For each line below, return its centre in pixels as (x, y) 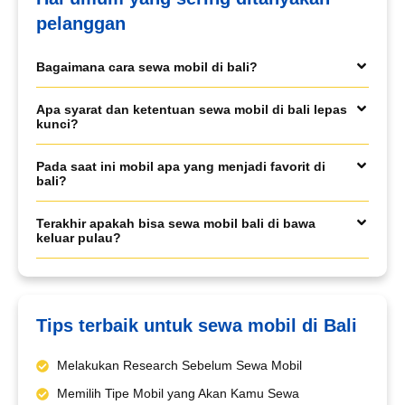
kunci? (57, 124)
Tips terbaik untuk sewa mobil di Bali (197, 326)
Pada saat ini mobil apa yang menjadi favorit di (181, 167)
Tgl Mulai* (81, 336)
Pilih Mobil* (85, 118)
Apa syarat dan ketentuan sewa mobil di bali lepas (192, 110)
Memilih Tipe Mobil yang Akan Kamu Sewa (178, 394)
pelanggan (81, 24)
